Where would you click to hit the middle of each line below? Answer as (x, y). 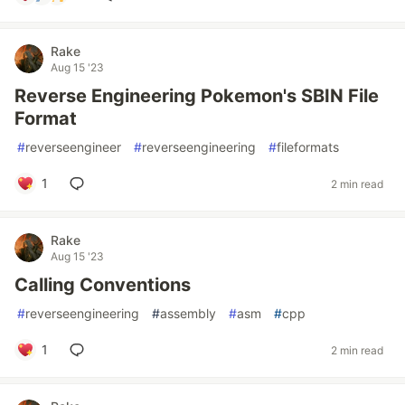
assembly (188, 313)
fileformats (308, 147)
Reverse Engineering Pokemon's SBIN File (197, 96)
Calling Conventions (103, 285)
